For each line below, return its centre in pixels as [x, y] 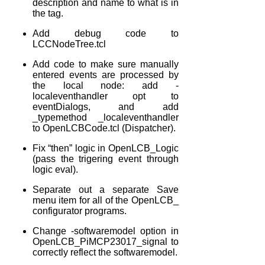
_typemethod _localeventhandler [106, 117]
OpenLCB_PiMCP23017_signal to [106, 241]
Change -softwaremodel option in [106, 231]
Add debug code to [106, 33]
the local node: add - [106, 85]
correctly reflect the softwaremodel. [105, 252]
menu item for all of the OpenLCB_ [106, 200]
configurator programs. [80, 211]
